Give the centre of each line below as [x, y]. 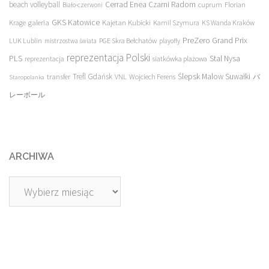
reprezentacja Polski [108, 58]
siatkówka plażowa [180, 59]
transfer [59, 76]
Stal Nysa [225, 58]
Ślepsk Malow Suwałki [214, 77]
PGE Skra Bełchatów [128, 41]
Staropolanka [27, 77]
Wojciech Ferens [152, 77]
